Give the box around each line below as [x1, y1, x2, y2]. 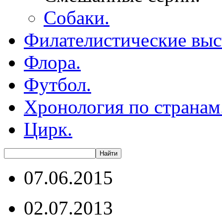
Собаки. [44, 7, 110, 28]
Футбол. [24, 74, 91, 95]
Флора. [24, 52, 81, 73]
